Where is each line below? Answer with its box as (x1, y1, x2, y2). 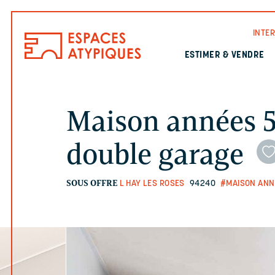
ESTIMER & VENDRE (184, 51, 265, 60)
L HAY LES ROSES (119, 179, 185, 188)
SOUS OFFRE (66, 178, 118, 188)
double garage (66, 137, 244, 171)
